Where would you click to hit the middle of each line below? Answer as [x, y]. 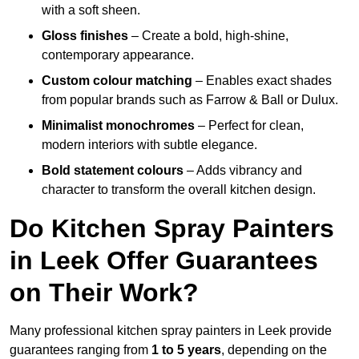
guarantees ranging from [81, 350]
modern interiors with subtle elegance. [149, 145]
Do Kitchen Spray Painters [172, 229]
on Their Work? [104, 293]
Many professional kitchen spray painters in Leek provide [171, 331]
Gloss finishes [85, 36]
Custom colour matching [117, 81]
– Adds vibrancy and [243, 171]
